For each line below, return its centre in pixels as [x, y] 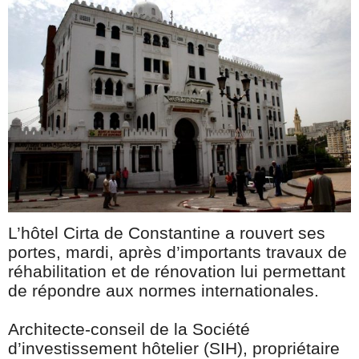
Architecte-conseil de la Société [129, 329]
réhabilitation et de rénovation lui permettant [177, 272]
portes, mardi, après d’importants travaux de [177, 252]
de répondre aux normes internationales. [166, 291]
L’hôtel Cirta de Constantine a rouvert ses [167, 233]
